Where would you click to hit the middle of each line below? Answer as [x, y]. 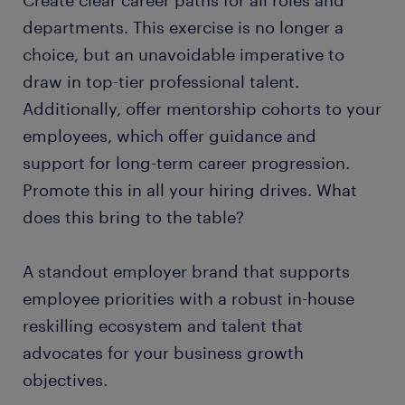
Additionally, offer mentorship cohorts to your [202, 109]
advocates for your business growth [163, 353]
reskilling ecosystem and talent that [163, 326]
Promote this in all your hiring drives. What [190, 190]
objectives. [65, 380]
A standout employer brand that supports [186, 272]
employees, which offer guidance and [170, 136]
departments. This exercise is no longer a [183, 28]
